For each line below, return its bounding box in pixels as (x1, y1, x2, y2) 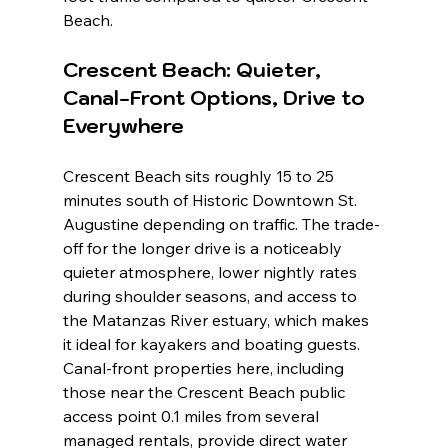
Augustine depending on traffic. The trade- (62, 214, 380, 235)
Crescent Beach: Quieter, (62, 57, 326, 84)
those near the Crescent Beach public (62, 382, 349, 403)
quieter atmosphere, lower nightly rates (62, 262, 361, 283)
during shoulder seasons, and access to (62, 286, 361, 307)
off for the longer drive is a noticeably (62, 238, 346, 259)
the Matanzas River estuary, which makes (62, 310, 373, 331)
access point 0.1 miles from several (62, 406, 323, 427)
